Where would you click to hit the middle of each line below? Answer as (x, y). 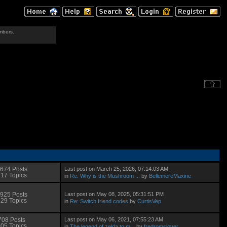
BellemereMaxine (170, 176)
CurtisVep (149, 201)
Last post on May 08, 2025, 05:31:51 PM (114, 194)
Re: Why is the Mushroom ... (105, 176)
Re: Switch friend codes (99, 201)
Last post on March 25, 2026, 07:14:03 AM (117, 168)
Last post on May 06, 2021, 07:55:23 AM (114, 219)
